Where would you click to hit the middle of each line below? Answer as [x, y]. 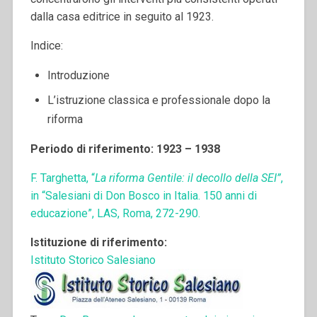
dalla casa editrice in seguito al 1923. [122, 16]
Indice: [46, 45]
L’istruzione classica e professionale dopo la [158, 100]
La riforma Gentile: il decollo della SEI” [188, 178]
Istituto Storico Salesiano [93, 260]
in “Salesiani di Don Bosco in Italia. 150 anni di [143, 195]
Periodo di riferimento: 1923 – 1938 [125, 149]
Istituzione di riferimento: [98, 242]
